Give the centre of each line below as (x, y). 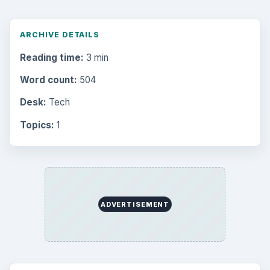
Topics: (37, 125)
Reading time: (52, 57)
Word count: (48, 80)
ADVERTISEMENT (135, 205)
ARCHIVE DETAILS (60, 34)
